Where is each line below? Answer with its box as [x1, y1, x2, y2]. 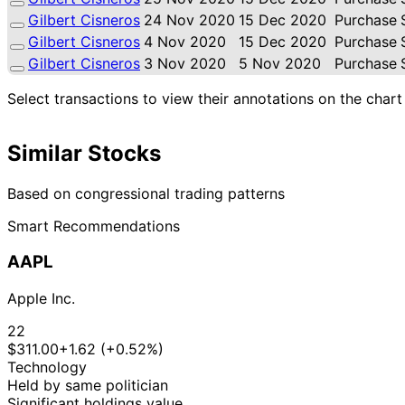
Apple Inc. [7, 289, 75, 308]
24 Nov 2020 [144, 10, 235, 29]
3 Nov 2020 [144, 53, 226, 72]
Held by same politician [7, 376, 168, 395]
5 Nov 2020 [239, 53, 321, 72]
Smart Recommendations [7, 216, 180, 235]
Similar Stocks [7, 139, 161, 166]
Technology [7, 358, 87, 377]
